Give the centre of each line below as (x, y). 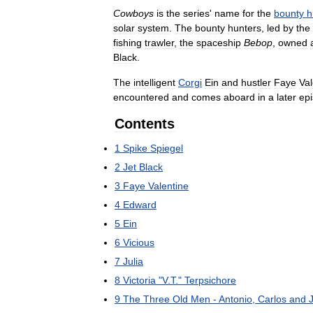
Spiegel (167, 148)
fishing (128, 43)
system (153, 28)
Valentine (168, 186)
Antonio (235, 299)
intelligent (154, 82)
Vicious (139, 242)
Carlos (272, 299)
